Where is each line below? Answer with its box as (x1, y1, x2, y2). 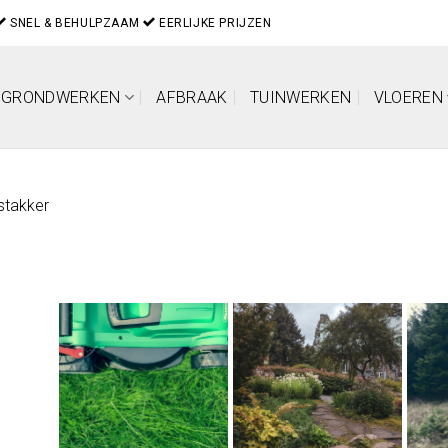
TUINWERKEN (250, 87, 352, 107)
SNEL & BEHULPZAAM (6, 15, 143, 30)
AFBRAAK (156, 87, 228, 107)
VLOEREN (373, 87, 443, 107)
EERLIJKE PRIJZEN (155, 15, 272, 30)
